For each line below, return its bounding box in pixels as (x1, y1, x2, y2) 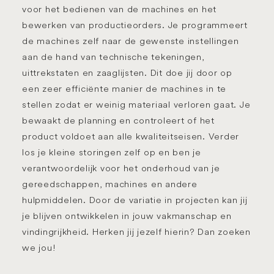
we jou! (22, 242, 56, 253)
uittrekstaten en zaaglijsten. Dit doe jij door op (22, 67, 232, 78)
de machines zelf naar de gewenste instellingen (22, 35, 239, 46)
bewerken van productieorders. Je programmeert (22, 19, 248, 31)
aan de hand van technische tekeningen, (22, 51, 205, 62)
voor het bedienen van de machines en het (22, 3, 217, 15)
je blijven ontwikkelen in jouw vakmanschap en (22, 210, 232, 221)
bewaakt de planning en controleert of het (22, 114, 215, 126)
